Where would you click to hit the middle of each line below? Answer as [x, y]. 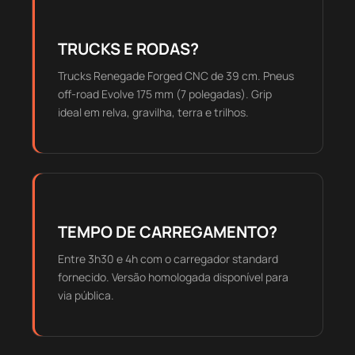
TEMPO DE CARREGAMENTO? [168, 232]
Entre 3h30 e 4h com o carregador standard [168, 259]
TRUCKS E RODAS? [128, 49]
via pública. [86, 296]
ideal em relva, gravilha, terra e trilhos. [153, 113]
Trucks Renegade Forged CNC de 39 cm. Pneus [176, 76]
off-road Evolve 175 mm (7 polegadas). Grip [165, 94]
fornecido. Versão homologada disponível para [173, 277]
